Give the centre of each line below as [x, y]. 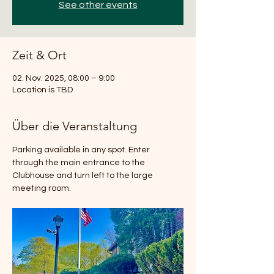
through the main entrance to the [80, 163]
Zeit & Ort [39, 55]
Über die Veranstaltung [75, 126]
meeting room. [42, 188]
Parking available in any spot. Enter [82, 150]
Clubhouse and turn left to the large [83, 176]
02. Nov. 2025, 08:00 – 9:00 [64, 78]
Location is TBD [43, 90]
